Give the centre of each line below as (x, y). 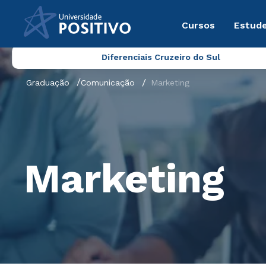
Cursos (199, 25)
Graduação (48, 83)
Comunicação (108, 83)
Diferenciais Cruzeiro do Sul (161, 57)
